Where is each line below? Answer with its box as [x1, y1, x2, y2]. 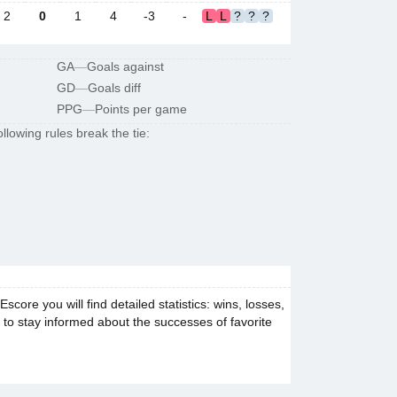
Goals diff [88, 81, 141, 95]
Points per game [95, 102, 187, 116]
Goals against [87, 59, 164, 74]
